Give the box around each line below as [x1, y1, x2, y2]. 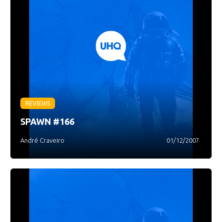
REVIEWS [25, 100, 51, 107]
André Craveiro [20, 137, 65, 144]
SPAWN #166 [20, 116, 75, 126]
